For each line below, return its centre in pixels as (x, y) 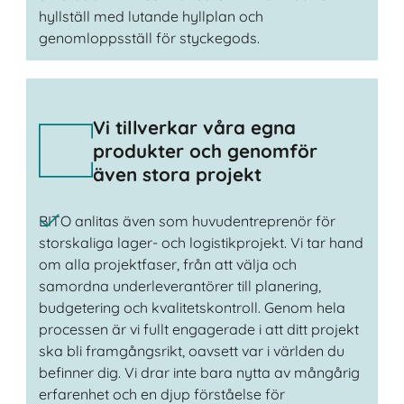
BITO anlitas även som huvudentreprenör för (187, 221)
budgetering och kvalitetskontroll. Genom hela (192, 308)
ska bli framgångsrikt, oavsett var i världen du (191, 351)
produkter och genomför (205, 151)
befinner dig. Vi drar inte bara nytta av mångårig (199, 373)
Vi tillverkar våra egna (194, 128)
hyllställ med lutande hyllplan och (151, 16)
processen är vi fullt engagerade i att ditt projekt (198, 330)
